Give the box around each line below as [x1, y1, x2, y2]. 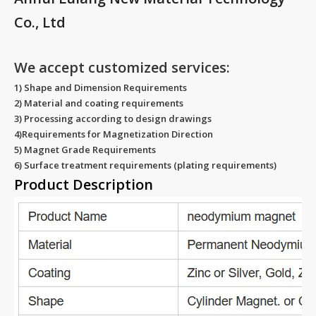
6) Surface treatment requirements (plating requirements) [14, 159, 276, 171]
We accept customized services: [14, 58, 230, 77]
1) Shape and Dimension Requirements [14, 81, 187, 94]
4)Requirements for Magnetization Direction [14, 128, 213, 140]
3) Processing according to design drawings [14, 112, 212, 125]
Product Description [14, 175, 153, 194]
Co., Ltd [14, 13, 66, 32]
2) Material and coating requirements [14, 97, 183, 109]
